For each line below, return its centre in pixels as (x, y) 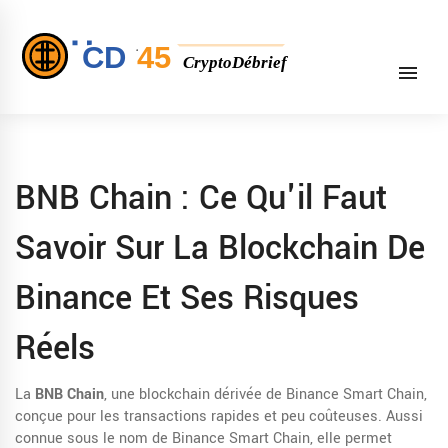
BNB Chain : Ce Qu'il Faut (201, 198)
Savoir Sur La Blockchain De (220, 248)
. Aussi (400, 416)
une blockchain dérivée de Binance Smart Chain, (269, 394)
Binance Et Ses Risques (187, 298)
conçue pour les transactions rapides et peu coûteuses (196, 416)
